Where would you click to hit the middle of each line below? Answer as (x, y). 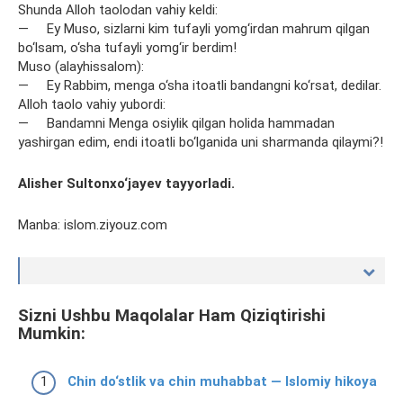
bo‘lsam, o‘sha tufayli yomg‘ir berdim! (127, 48)
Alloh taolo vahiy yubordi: (92, 104)
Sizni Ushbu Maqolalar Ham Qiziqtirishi (172, 316)
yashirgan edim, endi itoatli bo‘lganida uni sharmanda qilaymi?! (201, 142)
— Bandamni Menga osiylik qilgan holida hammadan (176, 123)
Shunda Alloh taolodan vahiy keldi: (118, 10)
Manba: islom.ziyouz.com (93, 225)
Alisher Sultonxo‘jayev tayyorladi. (126, 184)
